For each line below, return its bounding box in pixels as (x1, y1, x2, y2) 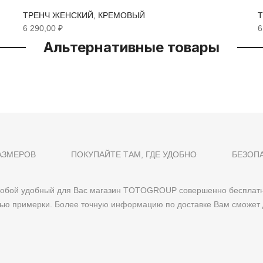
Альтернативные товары (43, 39, 220, 56)
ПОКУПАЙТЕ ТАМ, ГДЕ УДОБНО (70, 150, 197, 160)
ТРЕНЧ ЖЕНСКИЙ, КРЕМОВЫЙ (23, 11, 145, 21)
